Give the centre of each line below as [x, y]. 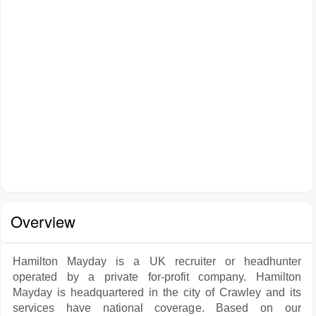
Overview [43, 221]
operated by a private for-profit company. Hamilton [157, 277]
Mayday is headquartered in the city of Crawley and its [157, 292]
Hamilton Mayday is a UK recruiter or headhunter [157, 261]
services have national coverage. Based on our [157, 308]
